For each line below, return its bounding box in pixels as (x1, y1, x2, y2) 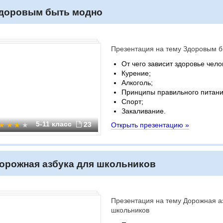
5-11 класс (36, 120, 74, 128)
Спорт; (121, 98, 143, 106)
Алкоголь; (121, 79, 153, 87)
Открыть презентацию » (111, 121, 189, 129)
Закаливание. (121, 107, 166, 115)
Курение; (121, 69, 151, 77)
